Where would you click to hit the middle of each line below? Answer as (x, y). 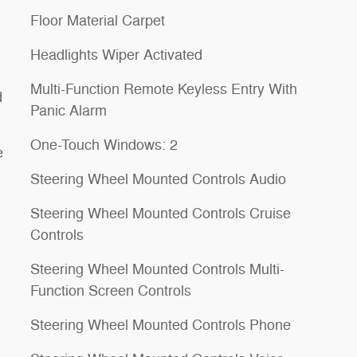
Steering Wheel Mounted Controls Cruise (161, 214)
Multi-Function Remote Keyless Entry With (164, 89)
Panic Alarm (69, 111)
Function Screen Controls (111, 291)
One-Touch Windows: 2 (104, 145)
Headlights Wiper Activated (116, 55)
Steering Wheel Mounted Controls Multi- (157, 269)
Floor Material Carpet (98, 21)
